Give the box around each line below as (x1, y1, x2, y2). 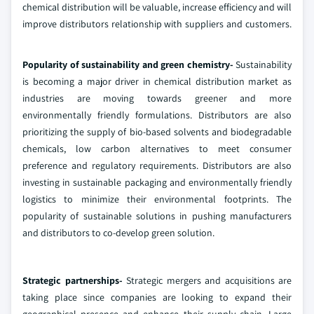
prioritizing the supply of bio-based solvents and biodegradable (22, 125, 292, 139)
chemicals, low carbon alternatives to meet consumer (22, 142, 292, 156)
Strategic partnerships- (22, 274, 126, 287)
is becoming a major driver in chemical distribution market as (22, 75, 292, 88)
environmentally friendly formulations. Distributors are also (22, 109, 292, 122)
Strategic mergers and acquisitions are (126, 274, 292, 287)
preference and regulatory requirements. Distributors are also (22, 159, 292, 172)
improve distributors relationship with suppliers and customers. (22, 18, 292, 31)
